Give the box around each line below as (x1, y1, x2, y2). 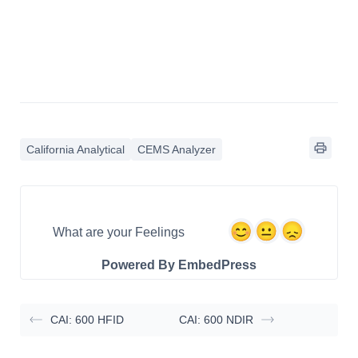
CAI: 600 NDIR (178, 312, 253, 326)
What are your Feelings (53, 225, 185, 240)
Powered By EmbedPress (101, 258, 257, 272)
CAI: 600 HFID (50, 312, 124, 326)
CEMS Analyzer (137, 142, 216, 156)
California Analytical (26, 142, 125, 156)
